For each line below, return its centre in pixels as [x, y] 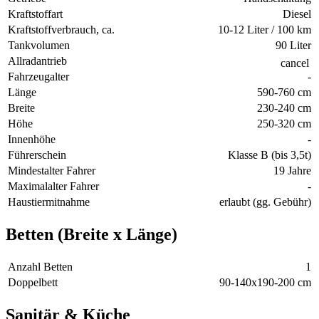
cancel [295, 63]
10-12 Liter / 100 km [265, 30]
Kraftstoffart [35, 14]
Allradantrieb [37, 61]
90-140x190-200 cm [265, 283]
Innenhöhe [32, 140]
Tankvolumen [39, 46]
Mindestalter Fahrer [52, 171]
